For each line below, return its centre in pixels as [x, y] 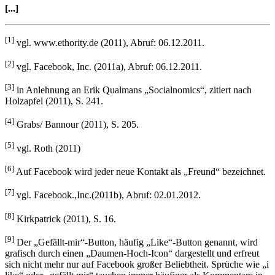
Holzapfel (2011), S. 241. [54, 101]
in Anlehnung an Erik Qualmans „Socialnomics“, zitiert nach [133, 90]
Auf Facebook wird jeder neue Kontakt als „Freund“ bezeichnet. [140, 172]
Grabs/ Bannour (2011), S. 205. [76, 125]
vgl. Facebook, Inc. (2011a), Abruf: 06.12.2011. [108, 67]
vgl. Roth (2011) [47, 149]
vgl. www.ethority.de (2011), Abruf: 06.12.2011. [109, 43]
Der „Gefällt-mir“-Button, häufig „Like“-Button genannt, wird [136, 242]
